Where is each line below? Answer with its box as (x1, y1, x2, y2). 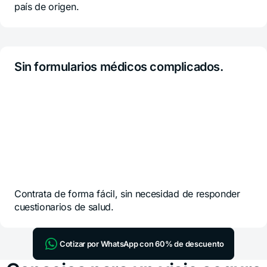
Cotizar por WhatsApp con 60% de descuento (59, 238, 225, 249)
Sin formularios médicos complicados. (14, 60, 223, 74)
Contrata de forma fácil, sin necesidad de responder (14, 188, 240, 200)
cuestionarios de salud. (14, 201, 114, 213)
